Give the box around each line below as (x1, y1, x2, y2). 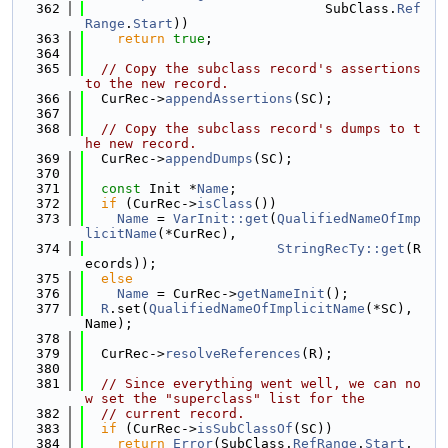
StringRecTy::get (277, 241, 405, 256)
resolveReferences (165, 346, 301, 361)
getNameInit (237, 286, 325, 301)
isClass (197, 196, 253, 211)
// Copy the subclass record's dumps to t (101, 121, 421, 136)
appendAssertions (165, 91, 293, 106)
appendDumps (165, 151, 253, 166)
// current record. (101, 406, 245, 421)
